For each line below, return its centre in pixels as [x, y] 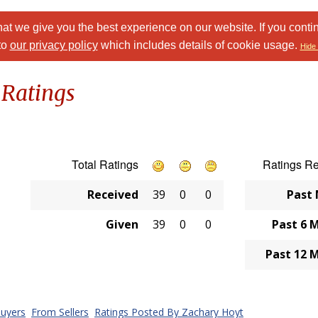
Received [113, 194]
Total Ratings [105, 164]
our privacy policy [54, 45]
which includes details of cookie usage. [199, 45]
